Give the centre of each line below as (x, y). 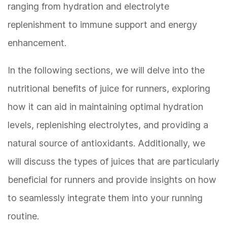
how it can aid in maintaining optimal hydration (105, 107)
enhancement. (37, 43)
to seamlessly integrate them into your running (105, 198)
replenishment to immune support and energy (102, 25)
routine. (23, 216)
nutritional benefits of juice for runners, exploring (109, 89)
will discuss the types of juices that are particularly (113, 162)
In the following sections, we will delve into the (106, 70)
